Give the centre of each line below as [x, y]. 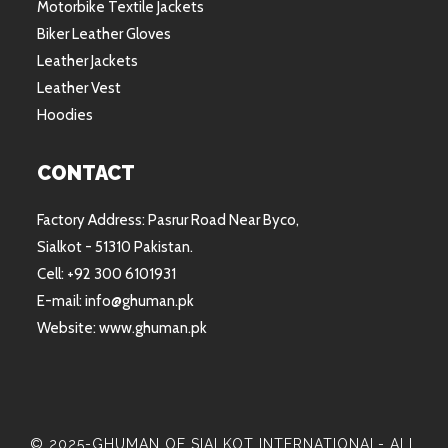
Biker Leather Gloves [104, 34]
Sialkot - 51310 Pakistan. [115, 247]
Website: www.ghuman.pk [122, 328]
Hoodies [65, 115]
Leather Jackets [88, 61]
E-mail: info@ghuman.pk [116, 301]
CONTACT [86, 173]
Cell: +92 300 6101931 [107, 274]
